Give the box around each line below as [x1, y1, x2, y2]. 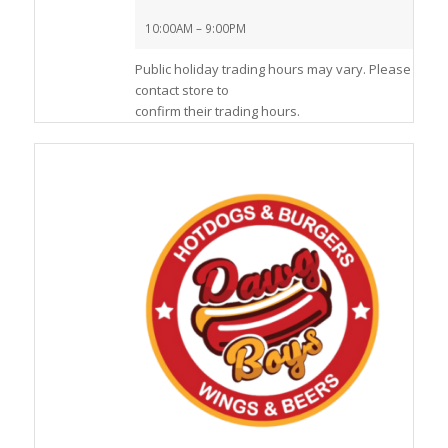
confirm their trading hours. [134, 102, 300, 121]
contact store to [134, 81, 229, 100]
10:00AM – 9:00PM [144, 20, 246, 37]
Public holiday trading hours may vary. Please [134, 60, 411, 79]
